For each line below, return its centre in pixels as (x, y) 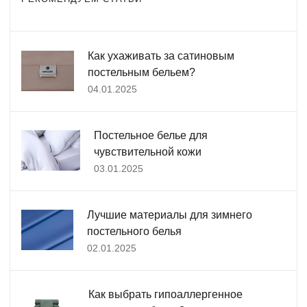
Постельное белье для (150, 135)
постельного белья (134, 231)
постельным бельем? (142, 72)
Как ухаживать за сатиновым (161, 56)
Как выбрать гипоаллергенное (165, 294)
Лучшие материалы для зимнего (169, 214)
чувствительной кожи (147, 151)
